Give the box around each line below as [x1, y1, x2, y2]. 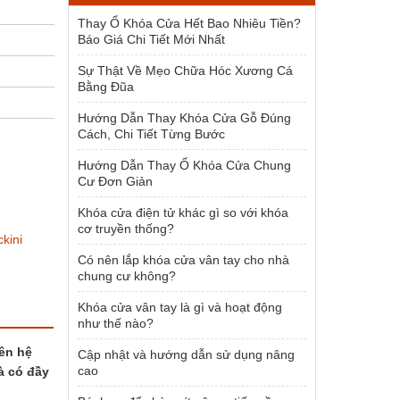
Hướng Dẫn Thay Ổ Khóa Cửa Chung [78, 158, 291, 172]
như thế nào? [78, 316, 154, 330]
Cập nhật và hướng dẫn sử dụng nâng [78, 347, 295, 362]
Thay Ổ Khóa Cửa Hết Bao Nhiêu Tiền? [78, 16, 301, 30]
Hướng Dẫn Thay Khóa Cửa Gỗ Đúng [78, 111, 291, 125]
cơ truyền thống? [78, 221, 174, 236]
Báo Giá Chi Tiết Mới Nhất [78, 32, 225, 46]
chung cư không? [78, 269, 176, 283]
